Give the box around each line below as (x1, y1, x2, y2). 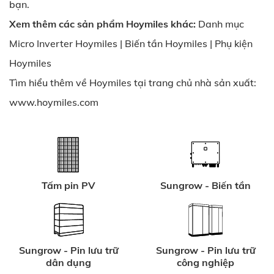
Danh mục (198, 17, 244, 30)
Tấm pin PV (42, 179, 95, 191)
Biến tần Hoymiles (125, 37, 207, 50)
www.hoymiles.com (9, 95, 98, 108)
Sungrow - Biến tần (160, 179, 251, 191)
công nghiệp (177, 256, 234, 268)
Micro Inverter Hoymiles (9, 37, 117, 50)
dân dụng (46, 256, 91, 268)
